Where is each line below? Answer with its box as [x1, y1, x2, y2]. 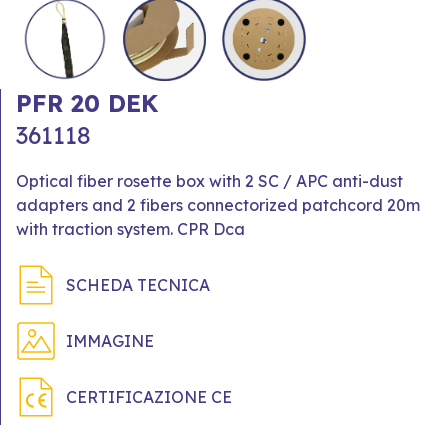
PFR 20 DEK [16, 87, 158, 118]
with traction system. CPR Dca [16, 218, 245, 239]
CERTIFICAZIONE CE [66, 386, 232, 407]
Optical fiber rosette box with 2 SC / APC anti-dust [16, 170, 403, 191]
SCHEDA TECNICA [66, 274, 210, 295]
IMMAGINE [66, 330, 154, 351]
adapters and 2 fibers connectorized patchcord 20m [16, 194, 420, 215]
